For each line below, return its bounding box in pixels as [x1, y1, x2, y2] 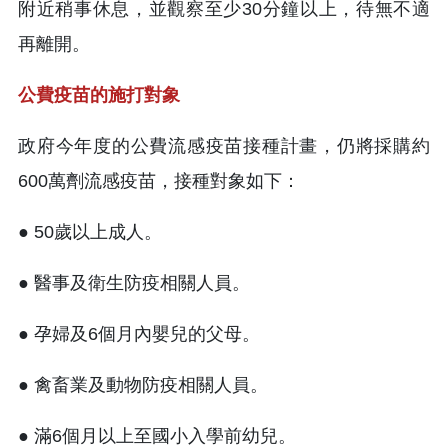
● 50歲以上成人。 [18, 221, 162, 242]
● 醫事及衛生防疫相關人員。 [18, 272, 250, 293]
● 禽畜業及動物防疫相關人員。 [18, 374, 268, 395]
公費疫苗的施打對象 [18, 84, 180, 105]
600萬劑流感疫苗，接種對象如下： [18, 170, 300, 191]
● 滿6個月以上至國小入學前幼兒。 [18, 425, 296, 446]
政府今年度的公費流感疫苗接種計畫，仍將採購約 [18, 135, 430, 156]
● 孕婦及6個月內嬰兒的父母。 [18, 323, 260, 344]
